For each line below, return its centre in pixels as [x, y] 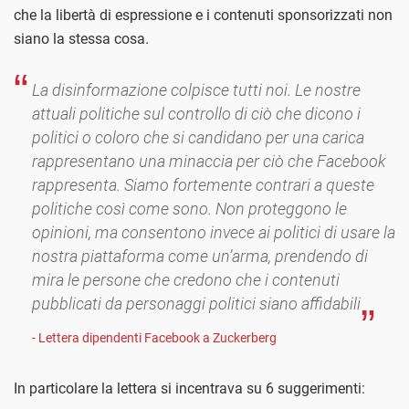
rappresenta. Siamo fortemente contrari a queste [203, 185]
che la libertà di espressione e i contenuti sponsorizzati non [203, 16]
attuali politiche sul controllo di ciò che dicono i [196, 114]
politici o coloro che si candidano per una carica [198, 138]
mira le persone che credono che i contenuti [186, 280]
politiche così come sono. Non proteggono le [189, 209]
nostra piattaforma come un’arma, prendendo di [200, 257]
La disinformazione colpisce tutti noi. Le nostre [196, 90]
